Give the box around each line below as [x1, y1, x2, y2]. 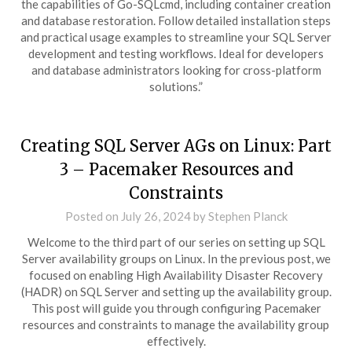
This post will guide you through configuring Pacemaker [31, 301, 321, 315]
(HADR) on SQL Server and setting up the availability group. [20, 284, 332, 299]
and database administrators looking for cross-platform [31, 63, 321, 77]
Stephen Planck [207, 209, 288, 223]
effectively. [146, 334, 206, 348]
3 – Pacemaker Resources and [59, 159, 293, 179]
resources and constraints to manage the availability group [23, 317, 329, 332]
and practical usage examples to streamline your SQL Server [20, 30, 332, 44]
